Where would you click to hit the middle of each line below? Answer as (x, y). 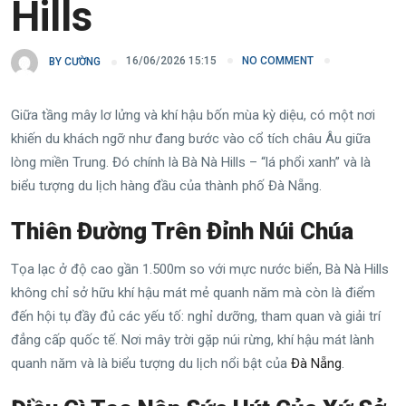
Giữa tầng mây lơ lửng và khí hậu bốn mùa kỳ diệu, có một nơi (193, 115)
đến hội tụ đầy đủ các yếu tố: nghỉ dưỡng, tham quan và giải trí (196, 316)
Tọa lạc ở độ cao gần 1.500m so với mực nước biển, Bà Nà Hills (200, 269)
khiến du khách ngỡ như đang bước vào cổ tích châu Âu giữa (191, 138)
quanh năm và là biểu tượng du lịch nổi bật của (151, 363)
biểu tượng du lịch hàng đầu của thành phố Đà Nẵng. (166, 185)
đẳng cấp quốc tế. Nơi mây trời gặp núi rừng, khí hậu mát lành (193, 339)
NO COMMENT (278, 60)
